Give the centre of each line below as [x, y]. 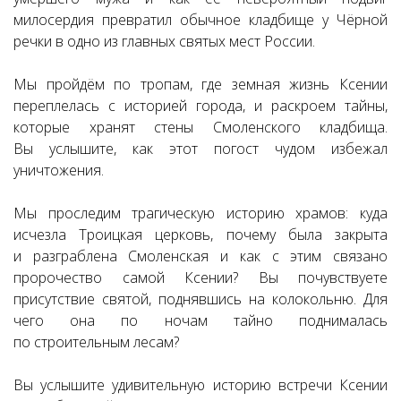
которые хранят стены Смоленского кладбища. [200, 127]
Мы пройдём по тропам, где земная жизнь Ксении [200, 84]
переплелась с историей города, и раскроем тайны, [200, 106]
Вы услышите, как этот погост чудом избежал [200, 149]
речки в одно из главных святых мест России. [164, 41]
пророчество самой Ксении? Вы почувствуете [200, 277]
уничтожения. [59, 170]
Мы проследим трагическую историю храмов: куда [200, 213]
